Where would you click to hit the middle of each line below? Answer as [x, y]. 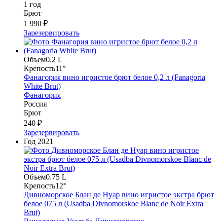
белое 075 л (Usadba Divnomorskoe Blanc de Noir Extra [113, 204]
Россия [35, 104]
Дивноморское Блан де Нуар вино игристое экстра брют [119, 195]
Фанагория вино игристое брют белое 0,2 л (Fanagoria [114, 77]
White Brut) [42, 86]
